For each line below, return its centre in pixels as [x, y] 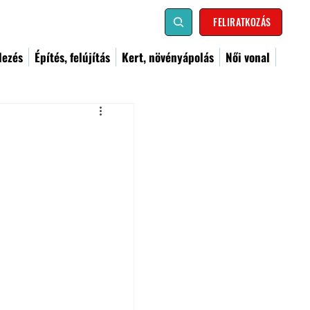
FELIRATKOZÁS [242, 22]
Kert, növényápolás [168, 57]
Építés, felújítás [72, 57]
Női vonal [248, 57]
